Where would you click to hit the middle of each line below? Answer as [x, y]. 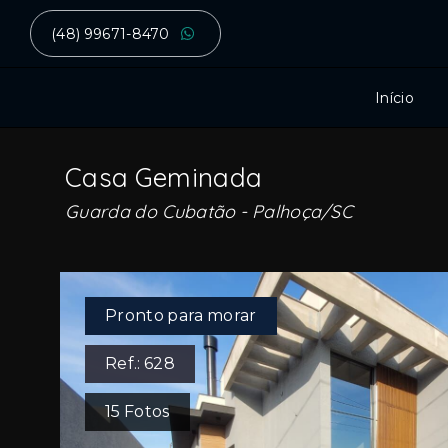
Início [394, 97]
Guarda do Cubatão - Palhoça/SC [209, 211]
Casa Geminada [164, 177]
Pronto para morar [181, 315]
